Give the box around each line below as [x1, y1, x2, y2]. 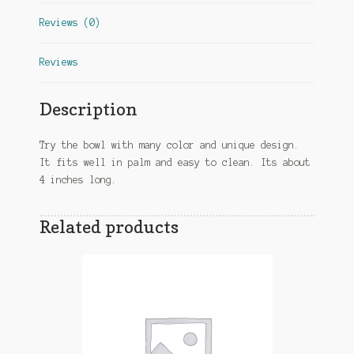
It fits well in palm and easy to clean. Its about [39, 156, 311, 168]
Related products [39, 215, 179, 237]
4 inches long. [39, 174, 117, 185]
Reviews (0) [39, 17, 100, 28]
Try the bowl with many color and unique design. [39, 139, 299, 150]
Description [39, 97, 137, 119]
